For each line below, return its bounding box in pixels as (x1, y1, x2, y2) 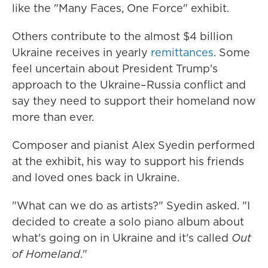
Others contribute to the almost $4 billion (12, 29, 233, 44)
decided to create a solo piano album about (12, 214, 244, 229)
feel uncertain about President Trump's (12, 61, 218, 76)
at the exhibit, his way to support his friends (12, 154, 244, 169)
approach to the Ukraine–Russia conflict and (12, 77, 246, 92)
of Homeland (12, 246, 80, 261)
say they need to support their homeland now (12, 93, 256, 108)
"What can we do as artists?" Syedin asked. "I (12, 198, 250, 213)
